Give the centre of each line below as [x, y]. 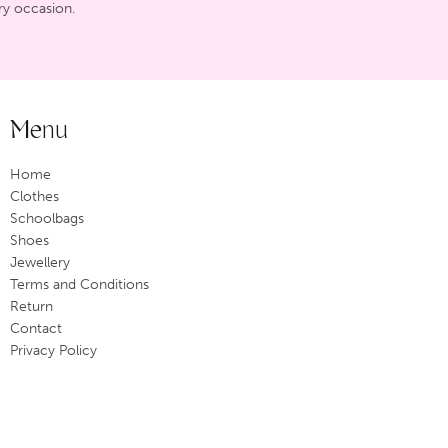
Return [31, 306]
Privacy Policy [53, 350]
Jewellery [40, 262]
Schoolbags [47, 218]
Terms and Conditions [79, 284]
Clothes [34, 196]
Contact [36, 328]
